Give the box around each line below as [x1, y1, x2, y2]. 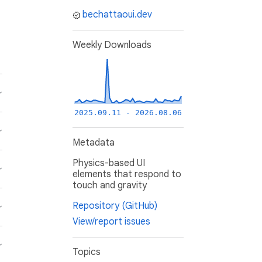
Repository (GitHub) [73, 200, 157, 212]
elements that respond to [73, 168, 181, 181]
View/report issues [73, 216, 150, 228]
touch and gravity [73, 180, 147, 192]
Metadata [73, 137, 115, 149]
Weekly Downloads [73, 39, 151, 51]
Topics [73, 246, 101, 258]
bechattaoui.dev [82, 9, 152, 21]
